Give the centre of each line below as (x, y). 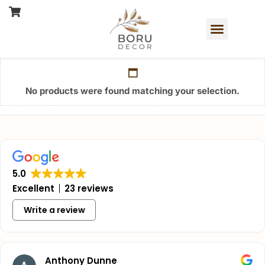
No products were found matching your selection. (132, 91)
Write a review (54, 210)
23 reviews (89, 188)
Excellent (33, 188)
